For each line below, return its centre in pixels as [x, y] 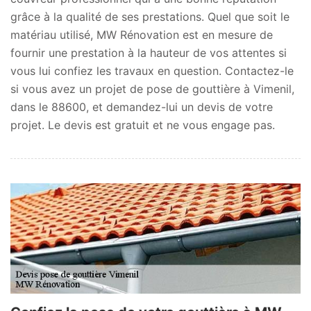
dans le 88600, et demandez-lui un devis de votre [142, 107]
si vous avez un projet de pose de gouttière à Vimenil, [152, 89]
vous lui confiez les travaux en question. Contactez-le [152, 70]
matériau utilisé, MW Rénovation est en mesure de [142, 34]
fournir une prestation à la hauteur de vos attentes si [149, 52]
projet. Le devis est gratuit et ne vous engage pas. [143, 125]
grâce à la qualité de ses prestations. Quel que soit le [150, 16]
